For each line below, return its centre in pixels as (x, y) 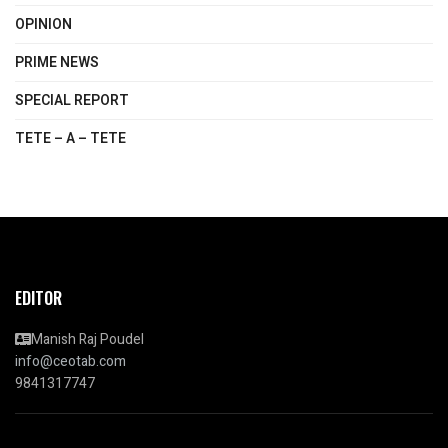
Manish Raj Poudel (87, 340)
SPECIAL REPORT (72, 101)
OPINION (43, 25)
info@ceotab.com (70, 362)
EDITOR (38, 298)
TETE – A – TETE (70, 139)
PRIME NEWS (57, 63)
